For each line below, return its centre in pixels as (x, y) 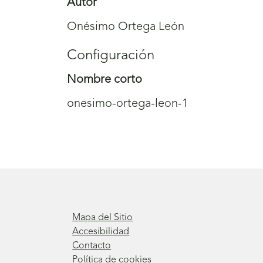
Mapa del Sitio (103, 218)
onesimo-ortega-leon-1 (127, 104)
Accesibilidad (101, 232)
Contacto (92, 246)
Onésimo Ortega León (126, 27)
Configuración (111, 56)
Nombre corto (104, 80)
